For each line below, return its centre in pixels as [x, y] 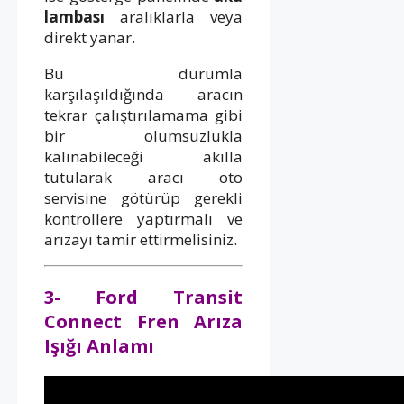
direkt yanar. [90, 37]
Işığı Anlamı [99, 345]
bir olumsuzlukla [144, 135]
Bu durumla [144, 73]
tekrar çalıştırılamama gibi [144, 115]
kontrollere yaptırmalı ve [144, 218]
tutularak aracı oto [144, 177]
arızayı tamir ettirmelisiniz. [141, 239]
